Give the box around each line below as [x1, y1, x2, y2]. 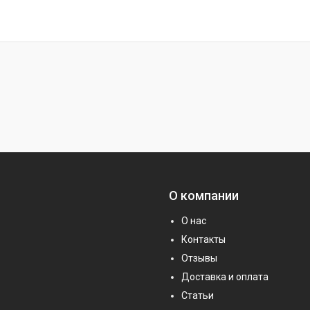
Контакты [181, 234, 226, 245]
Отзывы [181, 253, 217, 264]
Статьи [181, 290, 214, 301]
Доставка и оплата [181, 271, 268, 282]
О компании [169, 188, 239, 203]
